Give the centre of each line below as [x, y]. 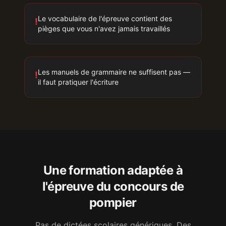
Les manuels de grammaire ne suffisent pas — [114, 72]
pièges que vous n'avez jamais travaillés [104, 29]
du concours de [140, 186]
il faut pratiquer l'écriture [78, 82]
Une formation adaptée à [113, 170]
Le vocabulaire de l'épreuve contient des [105, 18]
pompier [113, 203]
